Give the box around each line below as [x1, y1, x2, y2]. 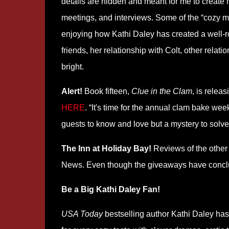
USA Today [61, 210, 103, 218]
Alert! [61, 87, 82, 96]
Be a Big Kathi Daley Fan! [61, 185, 160, 194]
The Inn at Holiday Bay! [61, 144, 151, 153]
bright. [61, 62, 84, 71]
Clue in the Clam [131, 87, 192, 96]
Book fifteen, [82, 87, 131, 96]
